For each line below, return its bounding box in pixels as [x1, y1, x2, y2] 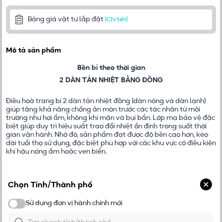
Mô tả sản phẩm [6, 47, 61, 54]
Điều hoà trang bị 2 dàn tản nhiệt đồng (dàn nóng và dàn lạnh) [6, 98, 206, 105]
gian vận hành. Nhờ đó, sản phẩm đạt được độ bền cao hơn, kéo [6, 131, 208, 138]
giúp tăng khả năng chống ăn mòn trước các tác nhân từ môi [6, 106, 200, 113]
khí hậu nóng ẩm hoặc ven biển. [6, 148, 107, 155]
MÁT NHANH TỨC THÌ [75, 196, 147, 203]
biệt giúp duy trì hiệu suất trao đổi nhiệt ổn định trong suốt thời [6, 123, 207, 130]
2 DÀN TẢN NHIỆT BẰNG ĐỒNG [59, 77, 163, 84]
